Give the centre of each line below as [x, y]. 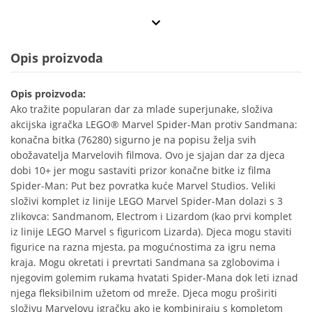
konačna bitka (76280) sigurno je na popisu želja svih [133, 140]
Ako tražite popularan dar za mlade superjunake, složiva [142, 109]
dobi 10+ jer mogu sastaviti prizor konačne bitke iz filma [141, 171]
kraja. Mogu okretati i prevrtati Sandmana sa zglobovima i [145, 263]
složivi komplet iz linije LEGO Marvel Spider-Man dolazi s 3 [147, 201]
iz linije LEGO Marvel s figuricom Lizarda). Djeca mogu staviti [151, 232]
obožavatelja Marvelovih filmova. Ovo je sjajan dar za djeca [148, 155]
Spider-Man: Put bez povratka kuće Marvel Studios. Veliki [143, 186]
